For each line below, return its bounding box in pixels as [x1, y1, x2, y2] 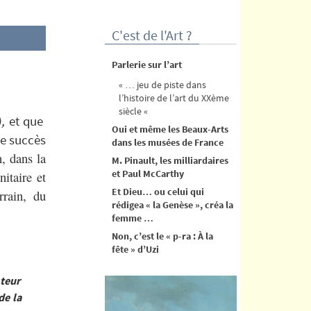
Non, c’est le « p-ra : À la [112, 229, 213, 242]
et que [8, 112, 46, 129]
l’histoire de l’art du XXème [119, 91, 229, 104]
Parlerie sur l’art [112, 58, 182, 71]
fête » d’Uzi [112, 242, 159, 255]
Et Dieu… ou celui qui [112, 185, 204, 198]
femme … [112, 211, 153, 224]
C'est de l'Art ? [112, 26, 192, 44]
